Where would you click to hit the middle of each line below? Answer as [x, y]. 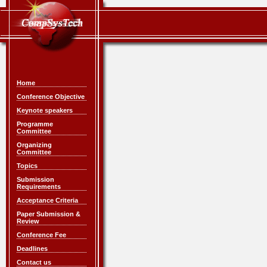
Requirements [39, 187]
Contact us [34, 262]
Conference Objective [51, 97]
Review [28, 221]
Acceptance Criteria [47, 200]
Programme [35, 124]
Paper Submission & [49, 214]
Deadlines [32, 249]
